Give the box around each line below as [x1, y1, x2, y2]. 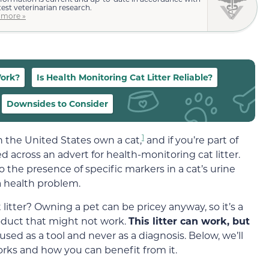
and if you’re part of [144, 133, 238, 147]
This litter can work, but [128, 214, 250, 227]
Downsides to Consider [7, 98, 108, 110]
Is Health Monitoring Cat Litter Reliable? [37, 71, 213, 83]
